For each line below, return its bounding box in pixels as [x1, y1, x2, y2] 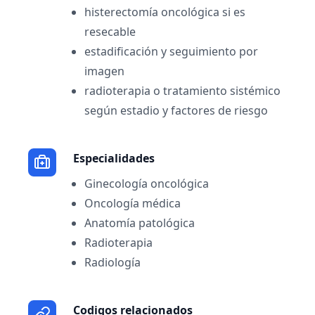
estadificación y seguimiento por [84, 44, 258, 59]
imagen [84, 63, 124, 79]
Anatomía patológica [84, 215, 195, 231]
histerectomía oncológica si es [84, 4, 245, 20]
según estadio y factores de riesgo [84, 103, 268, 118]
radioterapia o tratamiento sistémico [84, 83, 281, 98]
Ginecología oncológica [84, 176, 209, 191]
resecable [84, 24, 136, 39]
